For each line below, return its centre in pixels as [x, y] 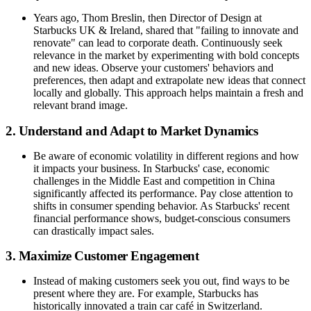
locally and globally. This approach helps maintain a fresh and [168, 93]
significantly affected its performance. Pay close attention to [163, 193]
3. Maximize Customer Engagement [102, 256]
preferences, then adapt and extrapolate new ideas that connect [169, 81]
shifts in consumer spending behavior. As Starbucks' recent [161, 205]
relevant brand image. [81, 106]
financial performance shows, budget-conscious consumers [162, 218]
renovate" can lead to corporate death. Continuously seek [158, 43]
